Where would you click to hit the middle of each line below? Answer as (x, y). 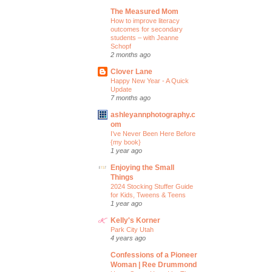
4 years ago (128, 238)
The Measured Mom (144, 12)
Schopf (121, 46)
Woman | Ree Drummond (154, 265)
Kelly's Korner (135, 220)
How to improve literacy (145, 21)
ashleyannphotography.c (153, 115)
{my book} (126, 142)
